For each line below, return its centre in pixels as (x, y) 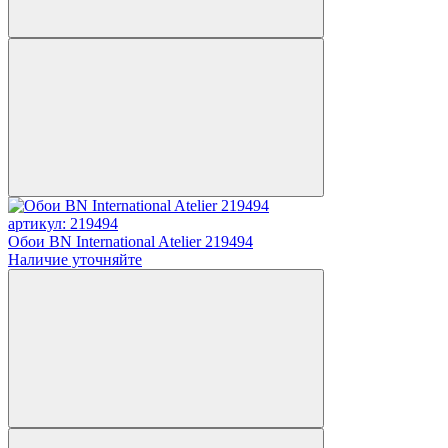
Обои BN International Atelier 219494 (130, 241)
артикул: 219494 (63, 223)
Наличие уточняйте (75, 259)
